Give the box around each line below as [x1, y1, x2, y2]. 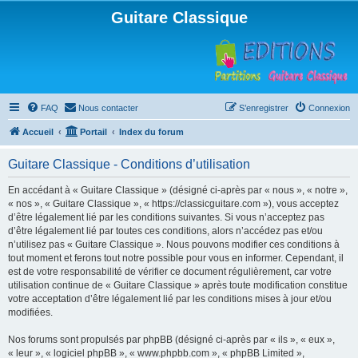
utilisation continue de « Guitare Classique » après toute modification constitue [8, 280, 348, 291]
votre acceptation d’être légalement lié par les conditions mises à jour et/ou [8, 293, 332, 304]
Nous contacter [78, 103, 138, 113]
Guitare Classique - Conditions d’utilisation [8, 157, 250, 171]
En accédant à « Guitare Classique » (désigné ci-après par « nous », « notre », [8, 185, 348, 196]
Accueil [22, 127, 54, 137]
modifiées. [8, 307, 53, 318]
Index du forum [119, 127, 184, 137]
